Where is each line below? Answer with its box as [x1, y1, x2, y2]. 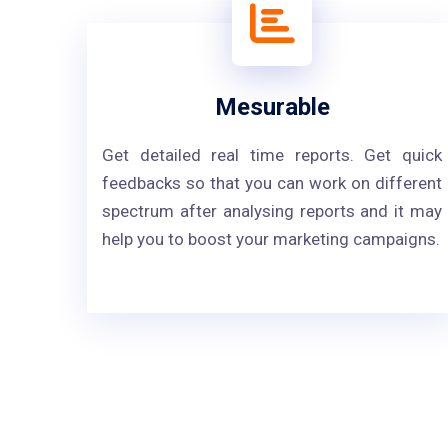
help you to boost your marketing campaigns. [102, 229, 440, 249]
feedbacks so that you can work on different [102, 173, 442, 193]
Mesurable [214, 93, 330, 121]
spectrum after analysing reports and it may [102, 201, 442, 221]
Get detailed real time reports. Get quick [102, 145, 442, 165]
